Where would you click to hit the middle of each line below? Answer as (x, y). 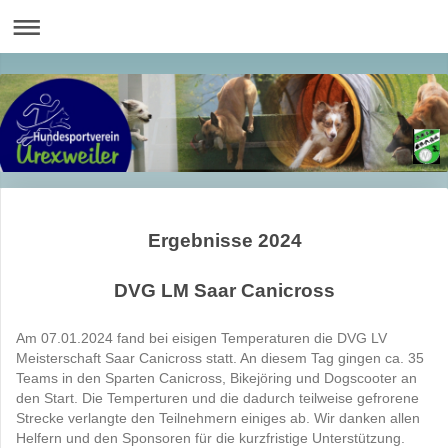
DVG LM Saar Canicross (224, 290)
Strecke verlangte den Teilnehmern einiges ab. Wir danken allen (218, 418)
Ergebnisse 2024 (224, 240)
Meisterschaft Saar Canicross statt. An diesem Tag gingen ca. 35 (220, 358)
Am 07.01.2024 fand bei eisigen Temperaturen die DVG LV (201, 338)
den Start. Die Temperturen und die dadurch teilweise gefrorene (217, 398)
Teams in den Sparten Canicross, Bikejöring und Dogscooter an (216, 378)
